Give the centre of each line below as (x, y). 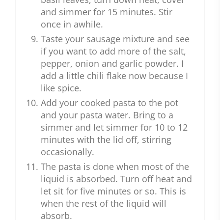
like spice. (61, 88)
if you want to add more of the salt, (113, 51)
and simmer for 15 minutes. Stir (107, 12)
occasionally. (68, 152)
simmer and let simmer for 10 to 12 (114, 127)
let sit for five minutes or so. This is (113, 191)
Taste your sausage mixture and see (115, 39)
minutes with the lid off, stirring (106, 140)
